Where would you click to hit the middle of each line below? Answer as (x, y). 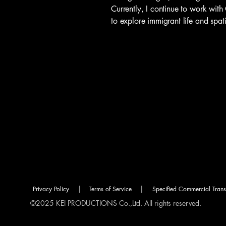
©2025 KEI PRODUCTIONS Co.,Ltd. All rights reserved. (115, 203)
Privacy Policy (51, 189)
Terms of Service (110, 189)
